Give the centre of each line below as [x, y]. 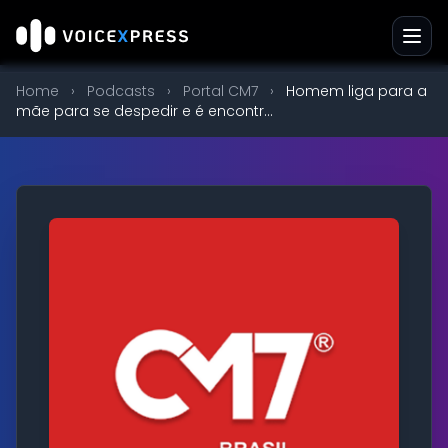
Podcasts [121, 91]
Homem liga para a [356, 91]
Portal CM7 [220, 91]
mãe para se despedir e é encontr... [144, 111]
